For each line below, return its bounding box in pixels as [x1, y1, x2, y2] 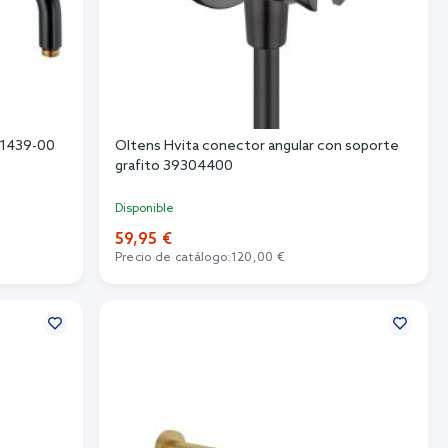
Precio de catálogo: [114, 250, 231, 265]
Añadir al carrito [207, 281, 320, 299]
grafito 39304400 [114, 157, 233, 175]
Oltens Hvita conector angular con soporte [114, 137, 399, 155]
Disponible [114, 201, 174, 216]
